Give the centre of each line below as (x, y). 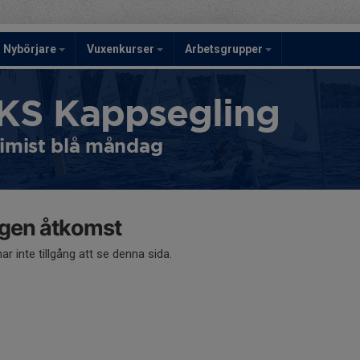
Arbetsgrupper (225, 49)
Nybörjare (31, 49)
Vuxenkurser (122, 49)
